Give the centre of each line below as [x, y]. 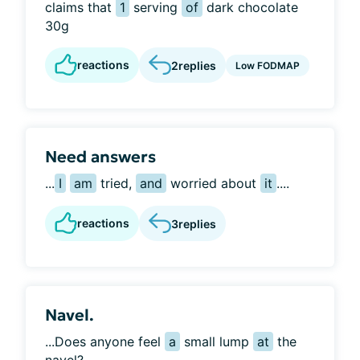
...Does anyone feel [105, 342]
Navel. [70, 315]
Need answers [100, 157]
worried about [213, 183]
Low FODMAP [268, 65]
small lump [217, 342]
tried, [116, 183]
